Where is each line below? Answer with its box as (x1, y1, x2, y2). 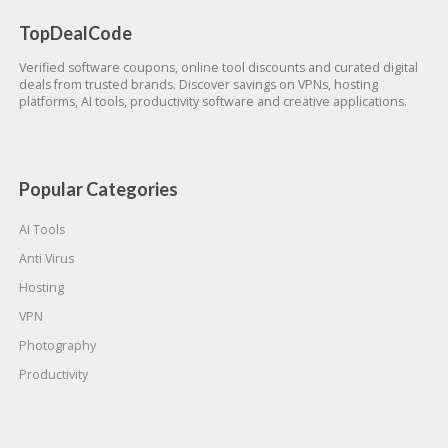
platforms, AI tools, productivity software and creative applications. (19, 93, 407, 111)
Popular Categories (19, 178, 178, 201)
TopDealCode (19, 22, 132, 45)
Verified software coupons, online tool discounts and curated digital (19, 59, 418, 77)
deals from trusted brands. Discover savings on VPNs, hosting (19, 76, 378, 94)
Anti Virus (19, 250, 74, 268)
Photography (19, 337, 96, 355)
